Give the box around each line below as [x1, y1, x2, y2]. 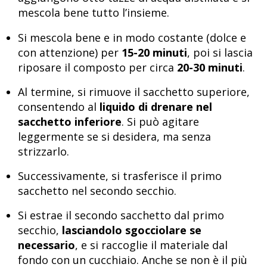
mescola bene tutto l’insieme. [18, 5, 169, 20]
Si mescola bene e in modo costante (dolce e [18, 30, 246, 45]
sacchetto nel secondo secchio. [18, 184, 176, 198]
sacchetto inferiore [18, 114, 122, 129]
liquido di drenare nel [100, 99, 212, 114]
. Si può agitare [122, 114, 199, 129]
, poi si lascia [187, 45, 253, 60]
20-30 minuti [177, 60, 243, 74]
